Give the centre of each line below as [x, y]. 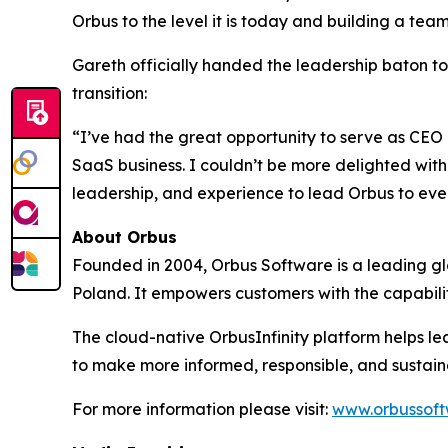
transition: [111, 93]
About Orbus [124, 237]
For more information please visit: [202, 409]
